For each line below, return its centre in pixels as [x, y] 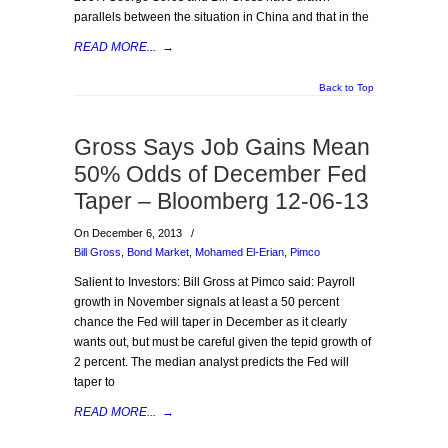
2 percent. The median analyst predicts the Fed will [211, 362]
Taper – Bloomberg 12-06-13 [221, 201]
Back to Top [346, 87]
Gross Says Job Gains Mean [222, 147]
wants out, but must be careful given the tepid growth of [222, 342]
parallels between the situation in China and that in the [221, 17]
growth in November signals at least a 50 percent [206, 302]
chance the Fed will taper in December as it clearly [210, 322]
